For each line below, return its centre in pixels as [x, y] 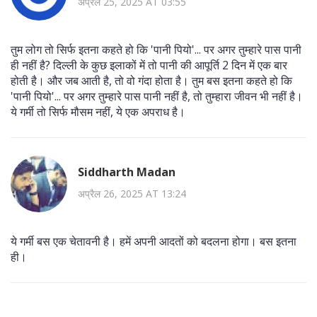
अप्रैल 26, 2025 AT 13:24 [132, 194]
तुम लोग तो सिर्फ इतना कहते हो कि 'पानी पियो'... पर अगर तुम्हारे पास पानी [156, 49]
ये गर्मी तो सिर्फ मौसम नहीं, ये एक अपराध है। [98, 111]
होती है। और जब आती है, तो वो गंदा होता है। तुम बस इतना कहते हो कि [151, 80]
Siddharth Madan [127, 172]
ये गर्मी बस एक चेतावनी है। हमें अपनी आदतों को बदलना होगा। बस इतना [154, 241]
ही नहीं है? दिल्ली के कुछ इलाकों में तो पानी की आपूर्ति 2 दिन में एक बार [149, 65]
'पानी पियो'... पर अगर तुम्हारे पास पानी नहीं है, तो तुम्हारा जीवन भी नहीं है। [157, 96]
